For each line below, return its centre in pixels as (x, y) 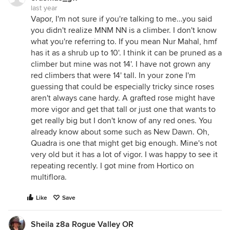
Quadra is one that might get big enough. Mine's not (124, 143)
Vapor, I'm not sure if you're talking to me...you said (121, 19)
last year (44, 8)
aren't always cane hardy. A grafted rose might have (123, 98)
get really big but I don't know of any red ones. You (121, 121)
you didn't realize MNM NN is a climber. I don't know (124, 30)
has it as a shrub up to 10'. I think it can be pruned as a (126, 53)
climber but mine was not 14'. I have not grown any (121, 64)
